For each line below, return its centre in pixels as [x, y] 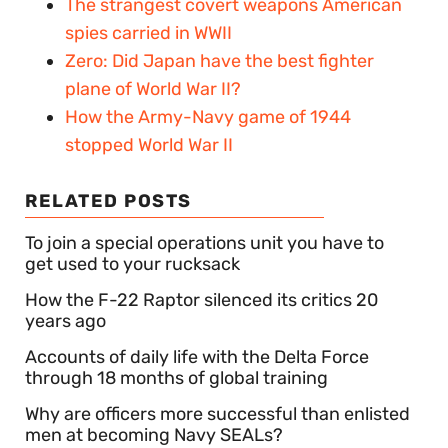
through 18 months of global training [176, 378]
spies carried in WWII [148, 33]
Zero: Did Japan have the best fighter [219, 61]
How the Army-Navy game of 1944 [208, 117]
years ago [65, 321]
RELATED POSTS [108, 201]
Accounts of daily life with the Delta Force [197, 357]
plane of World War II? [153, 89]
